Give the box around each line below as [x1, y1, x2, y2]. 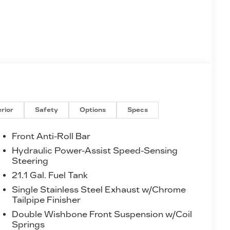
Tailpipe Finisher [11, 195, 81, 205]
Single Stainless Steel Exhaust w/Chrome [11, 184, 186, 195]
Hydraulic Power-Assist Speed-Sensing [11, 145, 178, 156]
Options [80, 106, 106, 114]
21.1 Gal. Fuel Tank [11, 170, 88, 180]
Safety [35, 106, 59, 114]
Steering [11, 156, 48, 166]
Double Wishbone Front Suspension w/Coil [11, 209, 192, 219]
